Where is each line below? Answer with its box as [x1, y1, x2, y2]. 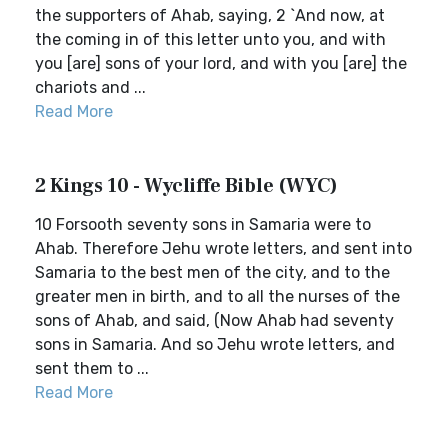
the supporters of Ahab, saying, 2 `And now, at [35, 6, 385, 25]
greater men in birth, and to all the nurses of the [35, 287, 400, 306]
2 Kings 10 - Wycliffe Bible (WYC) [35, 173, 338, 199]
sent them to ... [35, 359, 149, 378]
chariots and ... [35, 78, 146, 97]
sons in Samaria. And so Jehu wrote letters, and [35, 335, 395, 354]
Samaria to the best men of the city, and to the [35, 263, 390, 282]
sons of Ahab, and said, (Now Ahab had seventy [35, 311, 394, 330]
